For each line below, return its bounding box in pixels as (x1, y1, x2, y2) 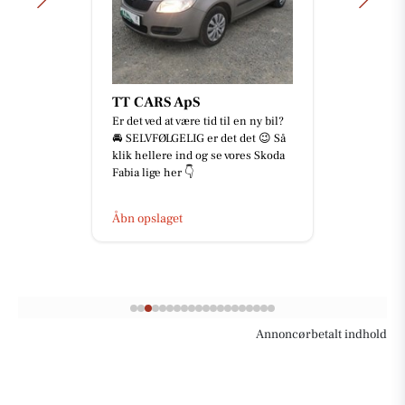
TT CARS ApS (112, 92, 200, 111)
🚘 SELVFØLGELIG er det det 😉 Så (112, 130, 286, 146)
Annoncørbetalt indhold (256, 325, 387, 343)
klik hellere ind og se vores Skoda (112, 147, 285, 163)
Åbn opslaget (112, 210, 183, 227)
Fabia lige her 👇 (112, 165, 193, 180)
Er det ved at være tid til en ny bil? (112, 113, 284, 128)
